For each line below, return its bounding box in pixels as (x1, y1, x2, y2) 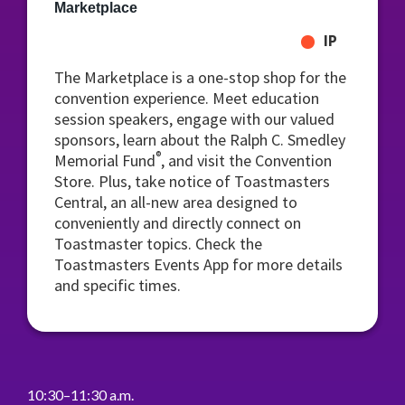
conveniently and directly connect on (54, 212, 301, 233)
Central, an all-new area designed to (54, 192, 297, 212)
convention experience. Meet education (54, 88, 319, 108)
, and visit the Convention (161, 150, 332, 171)
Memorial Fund (54, 150, 155, 171)
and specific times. (54, 275, 181, 296)
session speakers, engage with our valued (54, 108, 334, 129)
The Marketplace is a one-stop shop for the (54, 67, 346, 88)
